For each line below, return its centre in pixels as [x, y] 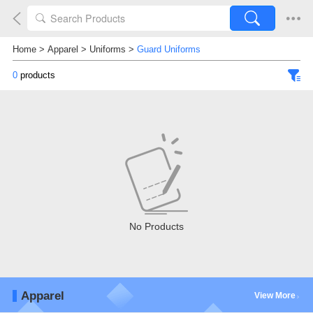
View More [275, 295]
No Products [156, 226]
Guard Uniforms [168, 50]
